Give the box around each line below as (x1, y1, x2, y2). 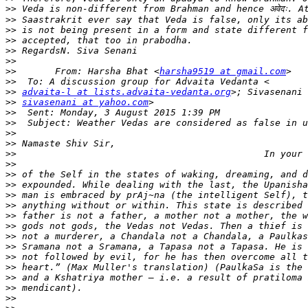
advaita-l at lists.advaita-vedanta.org (22, 87, 231, 98)
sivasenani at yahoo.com (22, 97, 148, 108)
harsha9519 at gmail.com (159, 66, 286, 77)
